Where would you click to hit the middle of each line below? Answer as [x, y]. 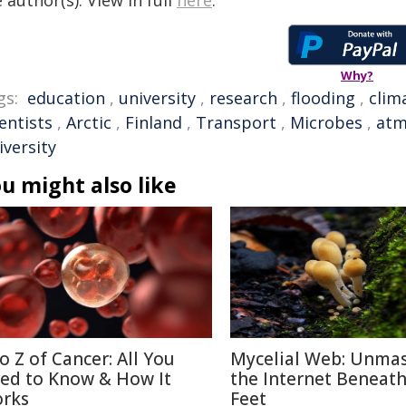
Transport [236, 122]
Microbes [326, 122]
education [66, 98]
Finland [154, 122]
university [157, 98]
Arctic [89, 122]
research [243, 98]
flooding [323, 98]
